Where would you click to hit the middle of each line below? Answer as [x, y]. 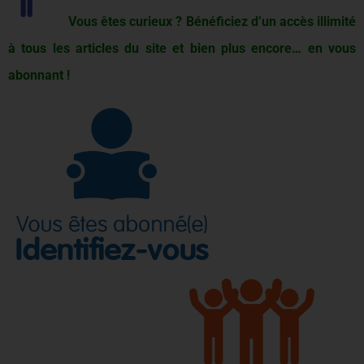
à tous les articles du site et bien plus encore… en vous [182, 49]
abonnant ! [39, 76]
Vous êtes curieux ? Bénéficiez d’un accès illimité [212, 22]
